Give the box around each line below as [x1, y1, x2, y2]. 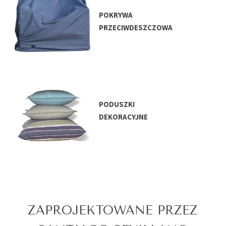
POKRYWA [99, 10, 133, 20]
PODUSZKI [99, 99, 135, 109]
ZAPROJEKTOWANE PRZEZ [28, 203, 198, 218]
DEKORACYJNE [99, 112, 148, 122]
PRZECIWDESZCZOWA [99, 23, 173, 33]
